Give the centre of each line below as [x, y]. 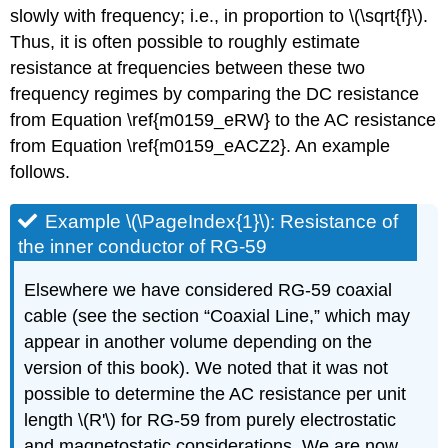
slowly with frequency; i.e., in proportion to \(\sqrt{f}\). [219, 16]
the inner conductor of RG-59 [143, 247]
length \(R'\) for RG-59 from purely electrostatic [210, 420]
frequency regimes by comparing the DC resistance [215, 94]
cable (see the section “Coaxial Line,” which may [217, 316]
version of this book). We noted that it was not [206, 368]
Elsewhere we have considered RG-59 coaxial [208, 290]
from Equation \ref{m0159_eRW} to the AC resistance [223, 120]
